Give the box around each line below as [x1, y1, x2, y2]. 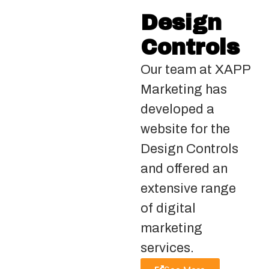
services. [141, 241, 194, 255]
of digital [141, 201, 196, 216]
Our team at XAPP [141, 62, 250, 77]
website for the [141, 122, 230, 136]
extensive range [141, 181, 236, 196]
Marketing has [141, 82, 227, 97]
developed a [141, 102, 214, 116]
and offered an [141, 162, 228, 176]
